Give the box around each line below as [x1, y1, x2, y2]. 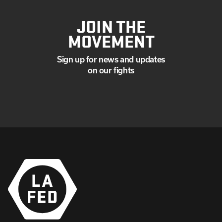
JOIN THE [76, 13, 146, 38]
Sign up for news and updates [57, 54, 165, 64]
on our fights [88, 65, 134, 75]
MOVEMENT [67, 28, 155, 53]
